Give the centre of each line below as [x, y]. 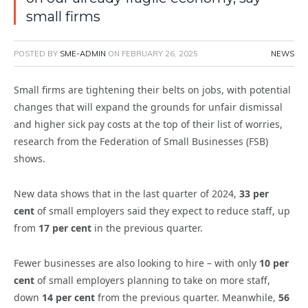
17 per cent [65, 228]
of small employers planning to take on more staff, [152, 280]
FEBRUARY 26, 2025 [160, 54]
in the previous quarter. [147, 228]
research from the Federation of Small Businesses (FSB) [141, 142]
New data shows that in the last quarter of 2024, [126, 194]
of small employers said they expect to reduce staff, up [162, 211]
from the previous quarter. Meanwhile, [187, 298]
